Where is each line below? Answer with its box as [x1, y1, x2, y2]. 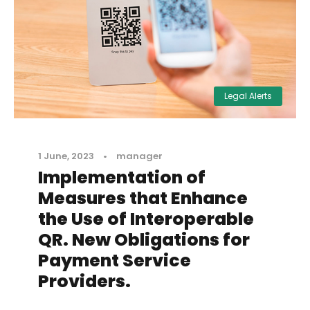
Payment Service [38, 248, 191, 273]
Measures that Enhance [38, 186, 248, 211]
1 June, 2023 [38, 149, 94, 163]
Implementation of [38, 165, 206, 190]
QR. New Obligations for [38, 228, 250, 253]
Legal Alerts [224, 90, 272, 102]
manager [116, 149, 163, 163]
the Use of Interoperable [38, 207, 254, 232]
